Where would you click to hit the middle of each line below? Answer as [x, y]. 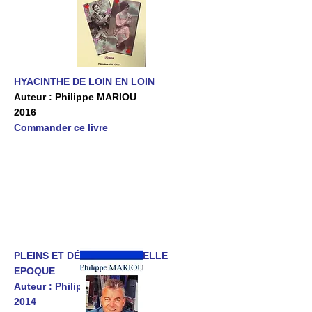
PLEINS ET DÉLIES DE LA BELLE [91, 256]
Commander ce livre [61, 128]
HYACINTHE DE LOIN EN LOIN [84, 82]
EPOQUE [34, 271]
